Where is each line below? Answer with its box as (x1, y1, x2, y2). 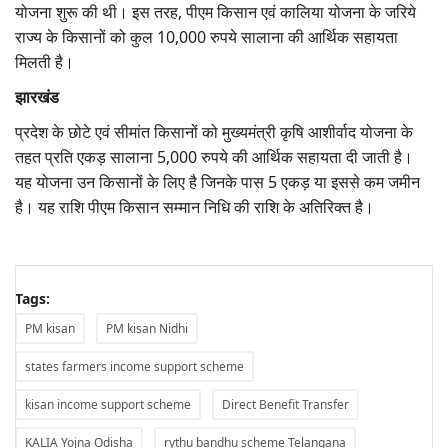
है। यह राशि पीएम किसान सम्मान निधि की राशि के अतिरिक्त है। (15, 196, 378, 219)
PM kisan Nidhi (106, 320, 188, 338)
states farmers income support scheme (25, 358, 244, 376)
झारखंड (15, 86, 59, 109)
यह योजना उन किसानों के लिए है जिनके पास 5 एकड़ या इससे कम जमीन (15, 171, 420, 194)
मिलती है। (15, 51, 74, 74)
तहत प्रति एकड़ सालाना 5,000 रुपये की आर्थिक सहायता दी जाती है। (15, 146, 413, 169)
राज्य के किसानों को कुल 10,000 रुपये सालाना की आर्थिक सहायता (15, 26, 398, 49)
